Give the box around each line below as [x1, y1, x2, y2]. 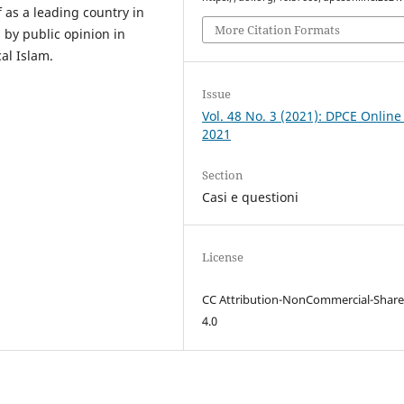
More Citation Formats [215, 21, 341, 38]
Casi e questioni [202, 188, 299, 206]
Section [202, 166, 243, 183]
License [202, 248, 244, 265]
